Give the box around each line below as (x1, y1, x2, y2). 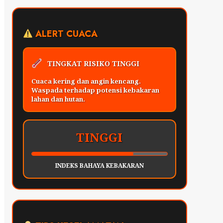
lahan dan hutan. (31, 95, 85, 104)
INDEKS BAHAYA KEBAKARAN (55, 161, 144, 170)
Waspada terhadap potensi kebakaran (31, 86, 159, 95)
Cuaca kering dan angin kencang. (31, 77, 141, 86)
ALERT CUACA (33, 27, 98, 41)
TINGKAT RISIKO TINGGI (47, 59, 140, 69)
